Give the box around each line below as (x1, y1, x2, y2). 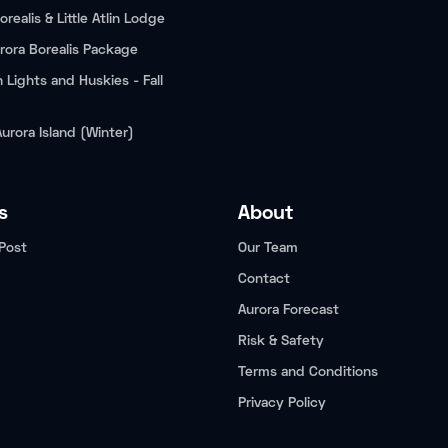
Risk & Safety (238, 335, 324, 348)
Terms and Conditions (238, 366, 378, 379)
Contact (238, 273, 290, 286)
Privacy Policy (238, 397, 326, 410)
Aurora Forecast (238, 304, 339, 317)
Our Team (238, 242, 298, 255)
